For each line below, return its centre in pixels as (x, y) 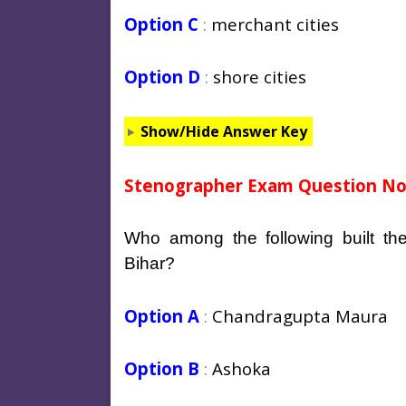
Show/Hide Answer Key (223, 131)
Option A (162, 315)
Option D (162, 76)
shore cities (260, 76)
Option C (161, 24)
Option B (162, 368)
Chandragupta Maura (300, 315)
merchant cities (273, 24)
